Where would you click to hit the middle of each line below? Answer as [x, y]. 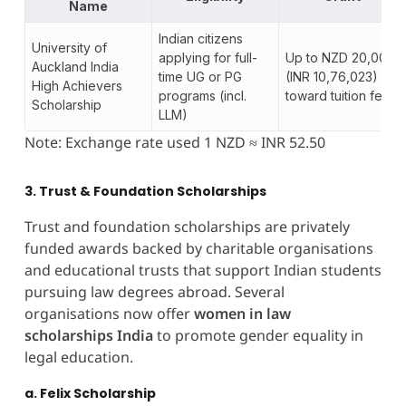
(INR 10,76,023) [331, 76]
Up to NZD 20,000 [340, 57]
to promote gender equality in [258, 335]
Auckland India [75, 66]
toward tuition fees [341, 95]
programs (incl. [202, 95]
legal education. [78, 357]
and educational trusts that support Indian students [203, 270]
